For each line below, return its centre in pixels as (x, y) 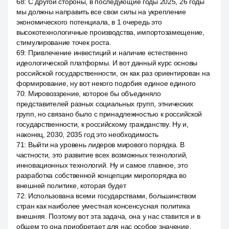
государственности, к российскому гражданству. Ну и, (102, 124)
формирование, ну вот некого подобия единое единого (106, 83)
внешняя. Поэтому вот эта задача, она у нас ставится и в (108, 216)
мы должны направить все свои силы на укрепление (101, 12)
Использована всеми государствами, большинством (112, 196)
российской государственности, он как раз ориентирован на (113, 73)
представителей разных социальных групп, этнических (105, 104)
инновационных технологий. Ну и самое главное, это (102, 165)
